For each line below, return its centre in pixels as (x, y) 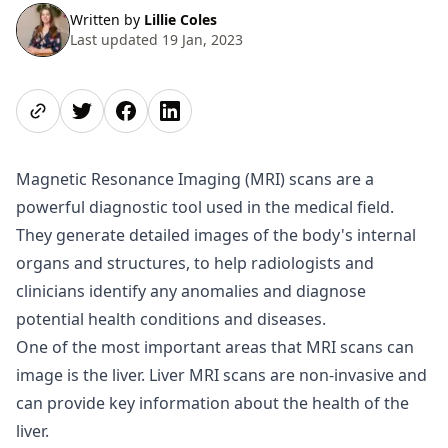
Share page (59, 100)
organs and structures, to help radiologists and (195, 262)
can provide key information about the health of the (212, 402)
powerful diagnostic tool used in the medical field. (205, 206)
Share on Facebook (176, 100)
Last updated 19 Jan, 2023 (156, 39)
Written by (107, 19)
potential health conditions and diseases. (171, 318)
